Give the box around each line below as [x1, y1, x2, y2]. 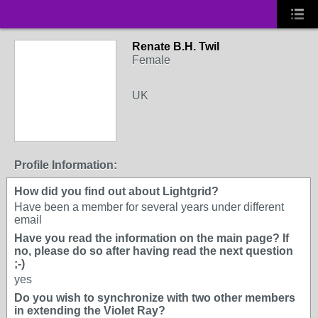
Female [132, 54, 170, 66]
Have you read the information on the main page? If [14, 232, 289, 244]
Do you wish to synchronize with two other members [14, 292, 295, 304]
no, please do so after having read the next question [14, 245, 293, 257]
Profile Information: [14, 159, 117, 171]
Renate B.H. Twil [132, 40, 219, 53]
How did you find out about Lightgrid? [14, 185, 219, 197]
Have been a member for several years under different [14, 201, 284, 213]
